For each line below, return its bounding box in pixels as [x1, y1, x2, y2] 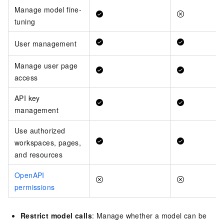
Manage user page [14, 60, 78, 70]
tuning [14, 16, 35, 26]
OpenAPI [14, 169, 44, 180]
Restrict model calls [20, 210, 92, 220]
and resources [14, 149, 63, 159]
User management [14, 38, 76, 48]
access [14, 72, 38, 82]
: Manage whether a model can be [92, 210, 207, 220]
